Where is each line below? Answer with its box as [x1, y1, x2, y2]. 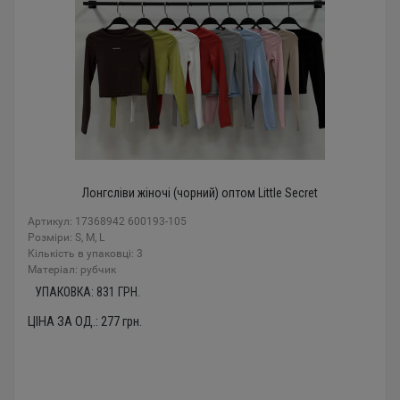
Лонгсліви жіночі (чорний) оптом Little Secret [82, 186, 318, 200]
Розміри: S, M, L [28, 231, 104, 244]
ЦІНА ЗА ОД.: [28, 313, 101, 329]
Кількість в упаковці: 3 [28, 247, 143, 260]
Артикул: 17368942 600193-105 [28, 215, 187, 228]
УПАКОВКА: [34, 285, 96, 299]
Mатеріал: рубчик [28, 263, 116, 276]
